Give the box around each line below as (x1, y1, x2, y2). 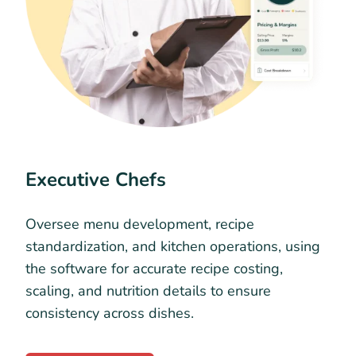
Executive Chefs (25, 167, 166, 193)
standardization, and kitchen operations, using (25, 237, 320, 257)
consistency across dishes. (25, 304, 194, 323)
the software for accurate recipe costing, (25, 259, 283, 279)
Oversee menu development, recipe (25, 215, 254, 234)
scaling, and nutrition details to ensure (25, 281, 271, 301)
